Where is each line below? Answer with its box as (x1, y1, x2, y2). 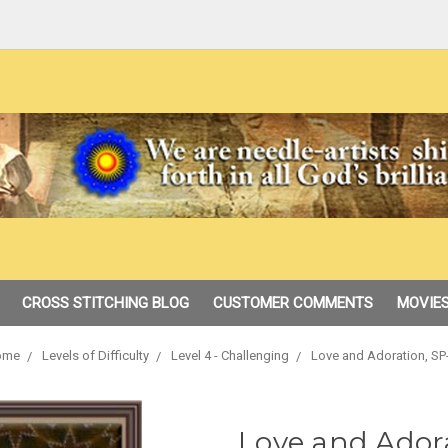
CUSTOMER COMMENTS (212, 294, 373, 312)
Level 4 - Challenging (170, 348, 289, 363)
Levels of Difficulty (41, 348, 149, 363)
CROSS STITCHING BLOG (21, 294, 189, 312)
